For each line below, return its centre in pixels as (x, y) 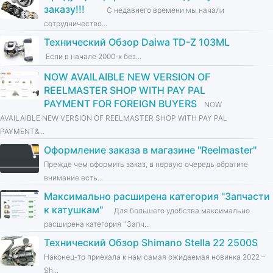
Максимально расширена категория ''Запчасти (157, 197)
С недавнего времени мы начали (158, 10)
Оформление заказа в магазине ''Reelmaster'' (150, 150)
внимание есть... (73, 178)
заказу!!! (64, 9)
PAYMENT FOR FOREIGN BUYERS (122, 104)
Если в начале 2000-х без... (93, 57)
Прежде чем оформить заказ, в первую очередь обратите (146, 165)
